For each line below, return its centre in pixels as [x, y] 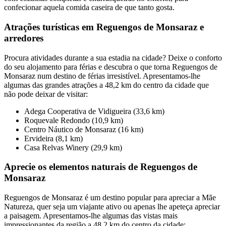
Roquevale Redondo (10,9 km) [74, 120]
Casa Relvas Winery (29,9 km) [73, 147]
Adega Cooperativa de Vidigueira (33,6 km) [94, 111]
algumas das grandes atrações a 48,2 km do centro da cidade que [106, 85]
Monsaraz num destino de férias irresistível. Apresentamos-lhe [102, 76]
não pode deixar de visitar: [46, 94]
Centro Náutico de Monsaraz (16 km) [84, 129]
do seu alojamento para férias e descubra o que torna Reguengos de [111, 67]
